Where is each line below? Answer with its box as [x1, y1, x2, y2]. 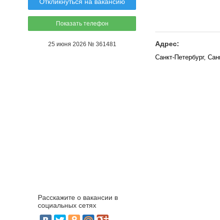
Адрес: [155, 40, 179, 48]
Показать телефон [55, 20, 109, 27]
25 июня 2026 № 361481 [48, 41, 116, 48]
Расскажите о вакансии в [38, 193, 118, 201]
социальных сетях [38, 201, 96, 209]
